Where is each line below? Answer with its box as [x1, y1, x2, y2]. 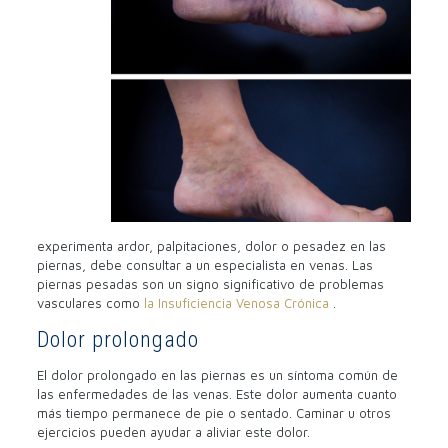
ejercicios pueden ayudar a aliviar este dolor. [36, 423, 310, 440]
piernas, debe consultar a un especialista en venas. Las [36, 256, 373, 273]
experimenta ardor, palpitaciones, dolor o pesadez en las [36, 237, 386, 254]
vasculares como [36, 294, 144, 311]
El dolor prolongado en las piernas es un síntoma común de [36, 366, 398, 383]
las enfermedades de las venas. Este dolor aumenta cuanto [36, 385, 397, 402]
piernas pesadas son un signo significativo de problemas [36, 275, 384, 292]
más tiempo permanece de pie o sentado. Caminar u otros [36, 404, 391, 421]
